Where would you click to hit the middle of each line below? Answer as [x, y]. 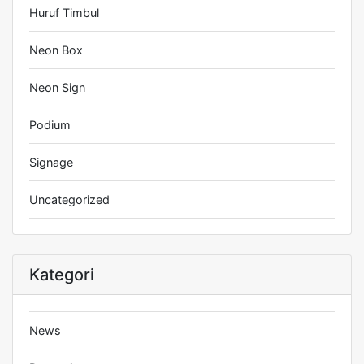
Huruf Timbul [64, 13]
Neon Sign [57, 87]
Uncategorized [69, 199]
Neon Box [56, 50]
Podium [50, 125]
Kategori [62, 275]
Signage [51, 162]
